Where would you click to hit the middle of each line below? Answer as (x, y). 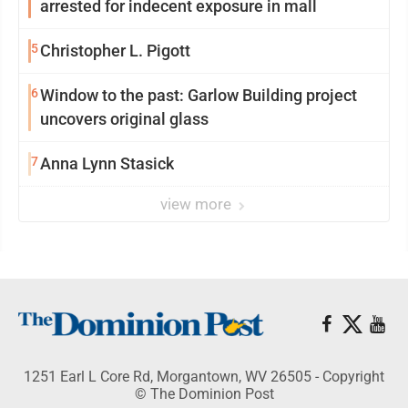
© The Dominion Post (204, 394)
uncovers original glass (124, 119)
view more (198, 204)
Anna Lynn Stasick (107, 163)
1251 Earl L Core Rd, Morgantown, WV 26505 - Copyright (204, 377)
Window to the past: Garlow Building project (199, 95)
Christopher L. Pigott (168, 51)
